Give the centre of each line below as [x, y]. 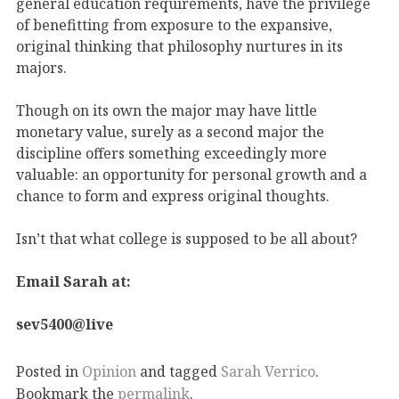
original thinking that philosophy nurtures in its [179, 46]
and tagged [179, 371]
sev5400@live [65, 324]
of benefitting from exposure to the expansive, [174, 24]
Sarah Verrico [268, 371]
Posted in [49, 371]
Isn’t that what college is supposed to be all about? [187, 238]
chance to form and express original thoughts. [173, 195]
